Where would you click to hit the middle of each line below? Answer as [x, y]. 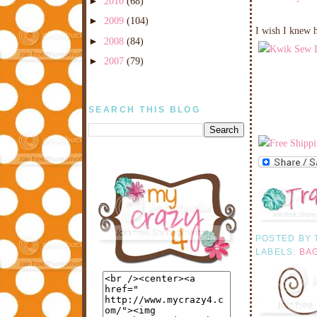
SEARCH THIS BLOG [145, 109]
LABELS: [277, 252]
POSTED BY [285, 239]
